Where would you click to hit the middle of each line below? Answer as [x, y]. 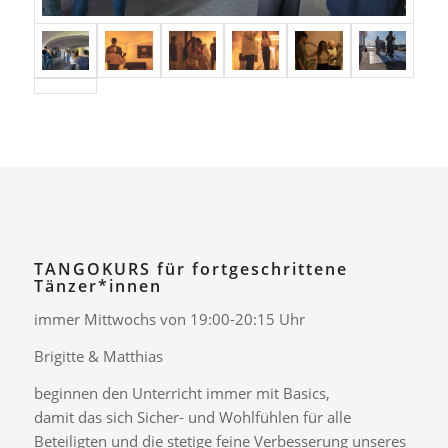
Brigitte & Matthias [98, 356]
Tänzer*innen [97, 285]
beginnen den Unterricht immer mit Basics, [181, 392]
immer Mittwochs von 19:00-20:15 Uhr [169, 319]
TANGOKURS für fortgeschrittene [190, 268]
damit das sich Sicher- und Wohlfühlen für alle [192, 416]
